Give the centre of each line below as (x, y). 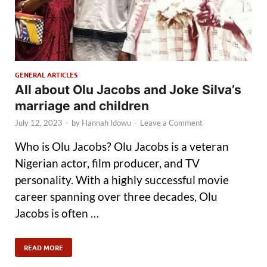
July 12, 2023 (39, 123)
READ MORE (44, 247)
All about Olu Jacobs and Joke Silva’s (128, 90)
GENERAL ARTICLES (46, 75)
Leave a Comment (171, 123)
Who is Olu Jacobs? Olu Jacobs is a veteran (122, 146)
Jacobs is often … (57, 213)
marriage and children (82, 106)
